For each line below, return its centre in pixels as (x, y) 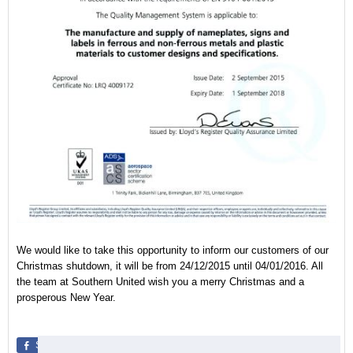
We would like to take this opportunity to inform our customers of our (173, 250)
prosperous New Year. (66, 297)
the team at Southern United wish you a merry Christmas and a (160, 281)
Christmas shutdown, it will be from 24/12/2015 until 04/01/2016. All (170, 266)
